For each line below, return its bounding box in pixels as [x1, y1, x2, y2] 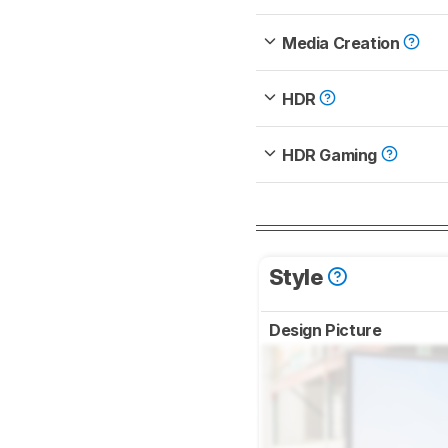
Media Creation [282, 32, 403, 53]
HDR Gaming [282, 144, 381, 165]
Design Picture [269, 319, 385, 340]
